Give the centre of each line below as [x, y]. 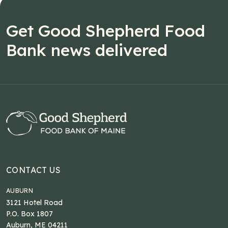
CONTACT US [33, 170]
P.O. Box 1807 [30, 214]
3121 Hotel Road [34, 203]
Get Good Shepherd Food [106, 31]
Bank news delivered [87, 50]
